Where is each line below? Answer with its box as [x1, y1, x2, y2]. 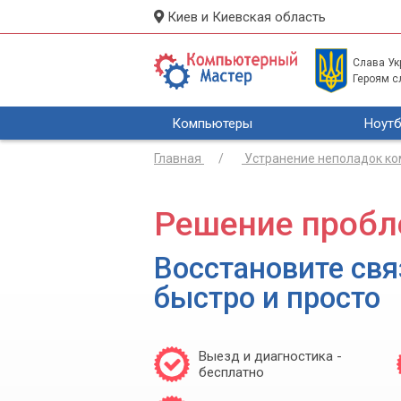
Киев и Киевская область [164, 8, 326, 25]
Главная [154, 151, 201, 166]
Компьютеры [172, 115, 252, 132]
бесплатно [199, 363, 264, 380]
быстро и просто [154, 280, 380, 315]
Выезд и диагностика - [199, 347, 342, 364]
